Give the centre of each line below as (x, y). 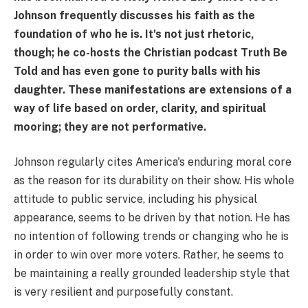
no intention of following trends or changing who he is (151, 236)
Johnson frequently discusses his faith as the (134, 15)
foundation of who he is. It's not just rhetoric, (134, 34)
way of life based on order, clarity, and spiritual (140, 108)
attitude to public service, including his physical (135, 199)
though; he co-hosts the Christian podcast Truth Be (151, 52)
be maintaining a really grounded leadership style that (152, 274)
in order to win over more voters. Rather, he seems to (149, 255)
